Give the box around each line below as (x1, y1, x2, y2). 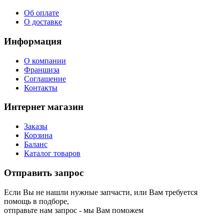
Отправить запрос (4, 167, 83, 178)
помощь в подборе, (4, 196, 69, 205)
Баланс (24, 140, 47, 149)
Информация (4, 36, 61, 47)
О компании (24, 56, 66, 65)
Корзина (24, 131, 52, 140)
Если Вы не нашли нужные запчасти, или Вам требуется (4, 187, 197, 196)
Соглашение (24, 74, 66, 83)
